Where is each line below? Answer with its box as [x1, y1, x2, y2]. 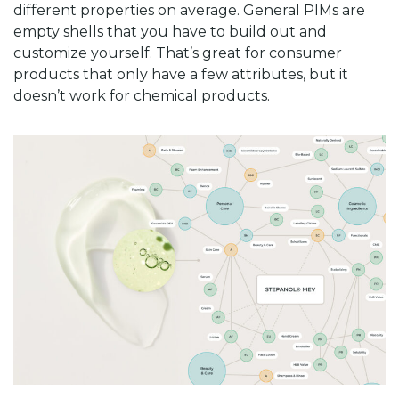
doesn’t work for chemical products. [13, 87, 270, 104]
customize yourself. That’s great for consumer [13, 45, 342, 61]
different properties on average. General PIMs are [13, 2, 365, 19]
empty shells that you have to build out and [13, 23, 327, 40]
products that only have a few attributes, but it [13, 66, 348, 83]
